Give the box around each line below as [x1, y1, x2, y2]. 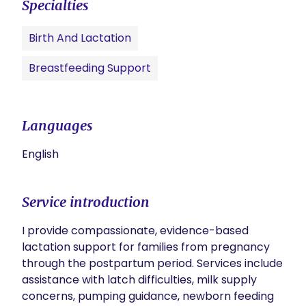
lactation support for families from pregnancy [22, 239, 270, 255]
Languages [22, 117, 93, 134]
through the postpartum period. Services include [22, 255, 283, 271]
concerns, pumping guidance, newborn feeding [22, 288, 274, 304]
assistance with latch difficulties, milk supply [22, 272, 257, 288]
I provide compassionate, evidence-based [22, 223, 249, 238]
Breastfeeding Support [29, 60, 151, 76]
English [22, 146, 59, 162]
